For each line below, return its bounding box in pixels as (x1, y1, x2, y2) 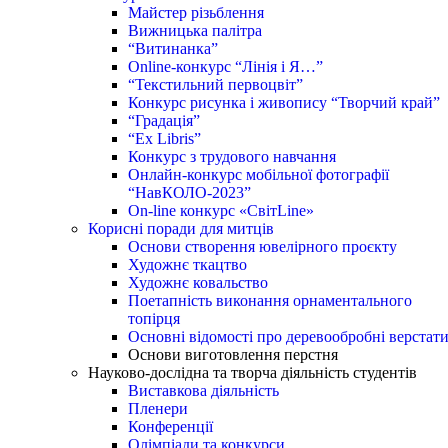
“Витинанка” (128, 40, 218, 57)
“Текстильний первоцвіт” (128, 76, 303, 93)
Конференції (128, 418, 213, 435)
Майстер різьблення (128, 4, 264, 21)
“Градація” (128, 112, 200, 129)
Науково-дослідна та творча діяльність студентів (88, 364, 417, 381)
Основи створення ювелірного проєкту (128, 238, 397, 255)
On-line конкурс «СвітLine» (128, 202, 314, 219)
